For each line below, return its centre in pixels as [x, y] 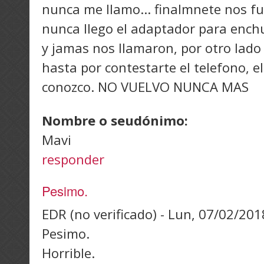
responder [73, 159]
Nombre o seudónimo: [117, 121]
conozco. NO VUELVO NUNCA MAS [145, 87]
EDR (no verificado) [99, 214]
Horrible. [68, 253]
